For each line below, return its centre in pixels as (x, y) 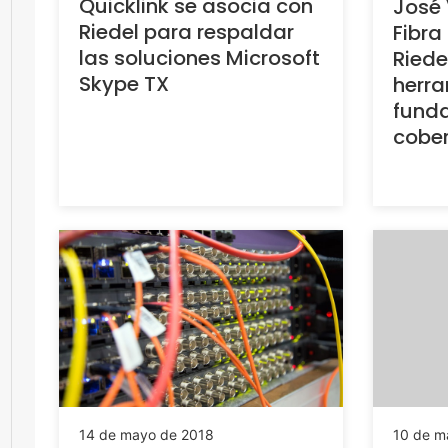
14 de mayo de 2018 (146, 435)
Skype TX (124, 84)
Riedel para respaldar (186, 32)
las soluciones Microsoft (199, 58)
